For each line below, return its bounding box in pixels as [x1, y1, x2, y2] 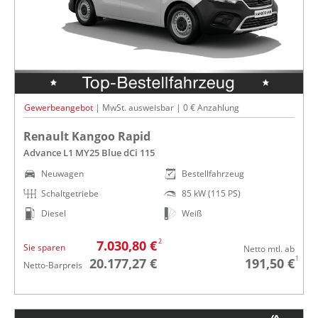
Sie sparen [23, 241, 65, 253]
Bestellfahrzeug [182, 167, 244, 180]
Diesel [41, 207, 66, 219]
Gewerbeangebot [24, 101, 93, 114]
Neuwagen [41, 167, 84, 180]
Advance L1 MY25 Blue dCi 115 [23, 146, 155, 159]
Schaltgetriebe [41, 187, 99, 199]
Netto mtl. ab [243, 242, 295, 255]
